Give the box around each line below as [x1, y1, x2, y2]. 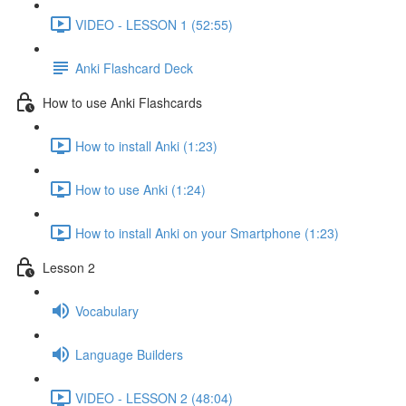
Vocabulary [75, 301, 139, 320]
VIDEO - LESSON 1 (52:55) [75, 14, 233, 34]
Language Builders [75, 344, 183, 363]
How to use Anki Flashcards [43, 92, 202, 111]
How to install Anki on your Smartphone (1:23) [75, 223, 339, 242]
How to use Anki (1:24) [75, 179, 206, 198]
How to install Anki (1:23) [75, 136, 217, 155]
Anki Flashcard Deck [75, 58, 193, 77]
